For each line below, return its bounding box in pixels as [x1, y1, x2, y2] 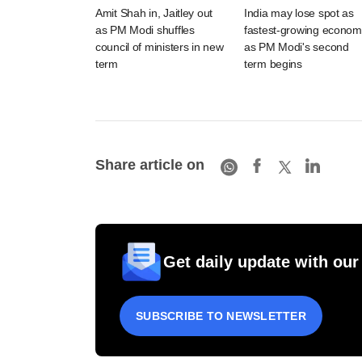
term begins [244, 57, 302, 71]
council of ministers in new [95, 40, 224, 54]
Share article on [95, 156, 204, 173]
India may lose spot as [244, 6, 354, 20]
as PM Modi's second [244, 40, 349, 54]
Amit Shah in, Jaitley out [95, 6, 213, 20]
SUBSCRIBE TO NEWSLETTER [136, 309, 306, 323]
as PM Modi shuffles [95, 23, 195, 37]
